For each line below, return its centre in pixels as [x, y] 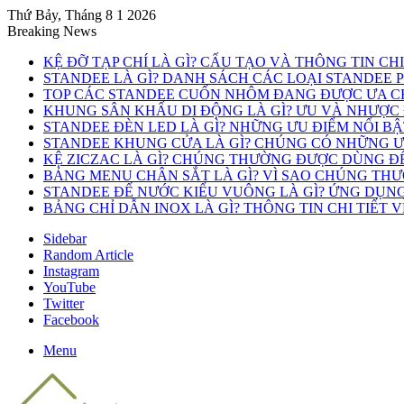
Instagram [71, 271]
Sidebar [65, 239]
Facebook [71, 320]
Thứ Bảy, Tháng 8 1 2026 [82, 15]
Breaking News [52, 31]
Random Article [88, 255]
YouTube [69, 287]
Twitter [64, 303]
